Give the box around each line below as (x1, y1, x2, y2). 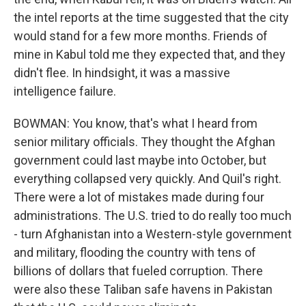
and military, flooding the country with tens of (14, 245, 256, 260)
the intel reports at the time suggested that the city (14, 10, 289, 25)
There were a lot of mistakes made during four (14, 190, 264, 204)
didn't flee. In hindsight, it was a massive (14, 66, 230, 80)
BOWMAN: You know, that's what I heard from (14, 116, 258, 130)
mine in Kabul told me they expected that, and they (14, 47, 286, 61)
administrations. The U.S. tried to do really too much (14, 208, 292, 223)
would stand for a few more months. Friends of (14, 29, 268, 43)
